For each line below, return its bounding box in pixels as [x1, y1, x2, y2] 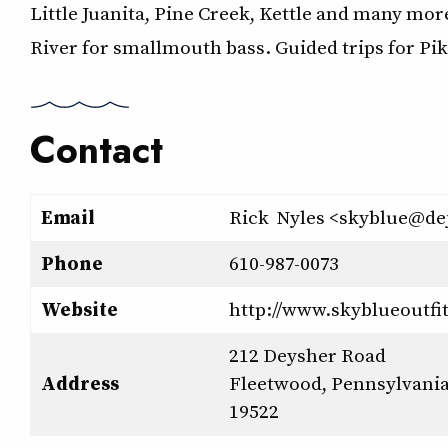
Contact [30, 123, 163, 177]
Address [41, 370, 119, 396]
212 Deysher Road [229, 342, 386, 368]
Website [41, 296, 118, 322]
